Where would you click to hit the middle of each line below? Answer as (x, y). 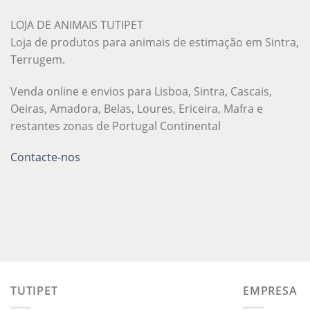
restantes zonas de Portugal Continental (116, 126)
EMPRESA (270, 290)
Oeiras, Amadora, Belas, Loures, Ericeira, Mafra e (137, 108)
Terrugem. (38, 59)
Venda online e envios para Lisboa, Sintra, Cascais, (141, 91)
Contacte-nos (45, 157)
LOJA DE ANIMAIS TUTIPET (77, 25)
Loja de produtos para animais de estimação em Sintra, (155, 42)
